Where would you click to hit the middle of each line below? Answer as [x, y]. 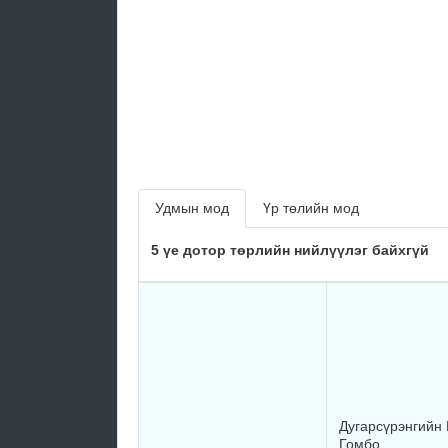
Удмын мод [192, 208]
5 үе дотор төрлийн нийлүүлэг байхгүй [290, 250]
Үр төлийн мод [311, 208]
